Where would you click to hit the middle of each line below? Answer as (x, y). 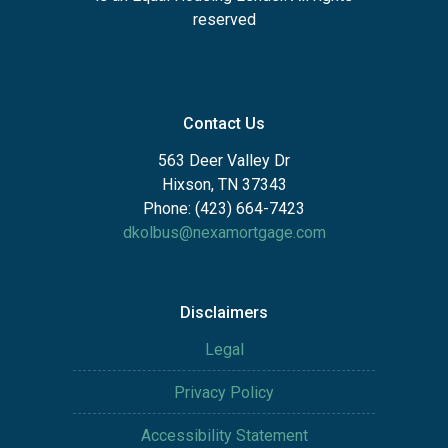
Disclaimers (224, 312)
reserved (224, 19)
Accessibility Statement (224, 435)
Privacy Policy (224, 392)
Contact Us (224, 123)
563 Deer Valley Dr (224, 160)
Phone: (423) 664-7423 (224, 208)
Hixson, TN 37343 (224, 184)
